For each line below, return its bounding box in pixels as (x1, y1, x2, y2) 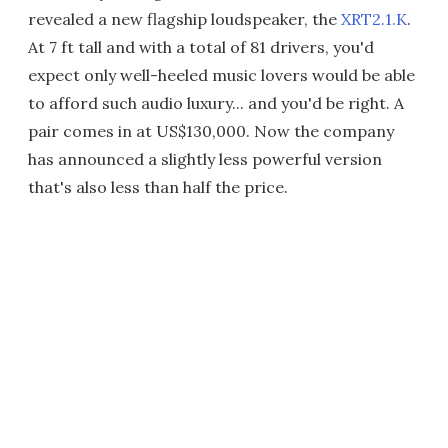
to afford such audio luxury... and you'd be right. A (28, 93, 404, 113)
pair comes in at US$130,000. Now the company (28, 121, 394, 141)
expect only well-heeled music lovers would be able (28, 65, 415, 85)
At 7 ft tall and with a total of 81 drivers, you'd (28, 37, 374, 57)
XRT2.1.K (341, 9, 407, 29)
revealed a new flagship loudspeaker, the (28, 9, 341, 29)
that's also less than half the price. (28, 177, 288, 197)
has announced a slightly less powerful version (28, 149, 382, 169)
